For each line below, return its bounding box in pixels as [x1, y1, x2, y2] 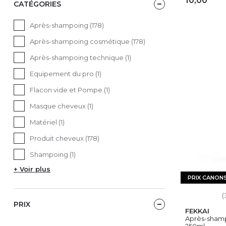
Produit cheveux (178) [30, 134, 99, 142]
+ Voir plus [14, 164, 50, 173]
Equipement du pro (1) [30, 69, 101, 78]
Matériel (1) [30, 118, 65, 126]
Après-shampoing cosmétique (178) [30, 37, 145, 45]
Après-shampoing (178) [30, 21, 104, 29]
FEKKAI [185, 206, 209, 215]
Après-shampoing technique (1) [30, 53, 131, 62]
